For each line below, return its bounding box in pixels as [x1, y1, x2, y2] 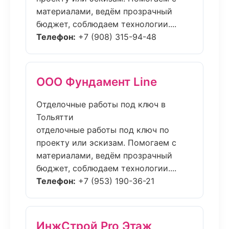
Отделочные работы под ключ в [36, 99, 166, 109]
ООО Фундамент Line [36, 75, 157, 88]
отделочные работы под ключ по [36, 125, 169, 135]
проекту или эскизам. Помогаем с [36, 138, 176, 148]
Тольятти [36, 112, 74, 122]
